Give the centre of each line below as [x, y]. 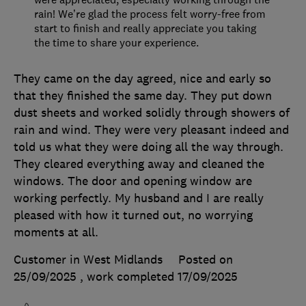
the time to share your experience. [116, 43]
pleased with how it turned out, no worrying [133, 215]
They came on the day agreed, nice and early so [142, 79]
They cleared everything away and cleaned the [139, 164]
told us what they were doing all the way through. [149, 147]
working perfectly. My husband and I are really [139, 198]
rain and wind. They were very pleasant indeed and [151, 130]
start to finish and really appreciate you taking [145, 28]
